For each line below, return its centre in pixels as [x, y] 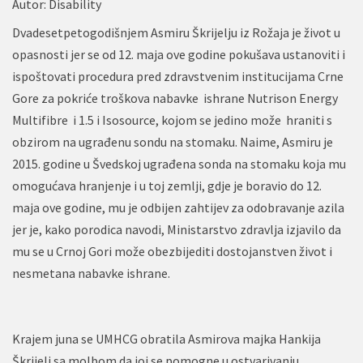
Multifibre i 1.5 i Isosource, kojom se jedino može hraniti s [172, 120]
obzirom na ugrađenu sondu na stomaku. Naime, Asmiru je [173, 142]
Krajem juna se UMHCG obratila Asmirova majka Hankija [167, 339]
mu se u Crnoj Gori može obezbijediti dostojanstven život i [172, 251]
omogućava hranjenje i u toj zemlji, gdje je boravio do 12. [167, 186]
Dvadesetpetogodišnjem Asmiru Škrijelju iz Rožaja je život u [176, 32]
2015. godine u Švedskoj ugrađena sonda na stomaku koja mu [179, 164]
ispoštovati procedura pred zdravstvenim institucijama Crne [178, 76]
